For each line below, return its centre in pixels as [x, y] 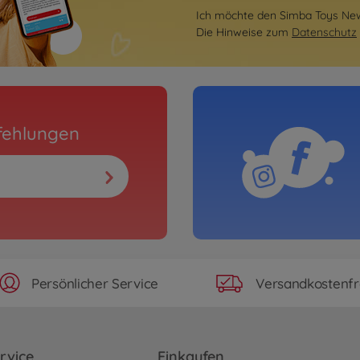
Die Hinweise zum [244, 32]
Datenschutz [324, 32]
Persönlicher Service [95, 283]
